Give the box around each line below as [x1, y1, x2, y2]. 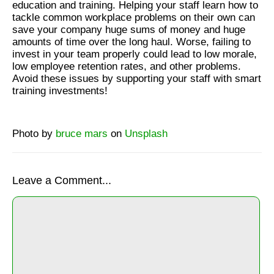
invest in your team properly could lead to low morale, [12, 48, 257, 60]
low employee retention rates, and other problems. [12, 60, 241, 72]
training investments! [12, 84, 108, 97]
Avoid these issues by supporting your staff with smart [12, 72, 261, 84]
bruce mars [56, 127, 108, 139]
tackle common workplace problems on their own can [12, 11, 255, 23]
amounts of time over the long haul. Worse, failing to [12, 35, 251, 48]
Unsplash [125, 127, 168, 139]
